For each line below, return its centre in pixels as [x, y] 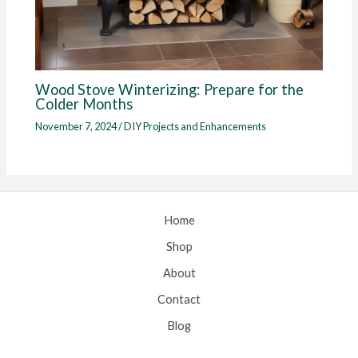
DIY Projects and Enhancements [195, 126]
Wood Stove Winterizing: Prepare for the [170, 89]
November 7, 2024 [77, 126]
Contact [179, 299]
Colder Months [84, 103]
